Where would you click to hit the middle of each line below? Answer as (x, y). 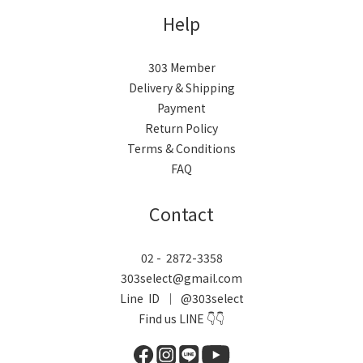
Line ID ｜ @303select (181, 298)
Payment (181, 108)
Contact (181, 214)
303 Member (181, 67)
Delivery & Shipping (181, 88)
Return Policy (181, 128)
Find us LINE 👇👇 (181, 318)
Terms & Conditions (181, 148)
